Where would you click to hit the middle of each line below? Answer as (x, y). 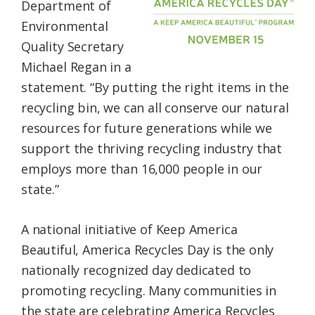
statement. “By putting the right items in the (155, 88)
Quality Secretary (72, 47)
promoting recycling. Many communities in (149, 291)
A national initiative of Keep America (129, 230)
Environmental (65, 26)
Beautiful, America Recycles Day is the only (148, 250)
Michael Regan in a (76, 67)
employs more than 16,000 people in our (142, 169)
